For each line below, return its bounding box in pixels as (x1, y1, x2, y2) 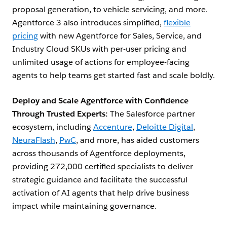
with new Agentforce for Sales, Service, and (38, 30, 202, 42)
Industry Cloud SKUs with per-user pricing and (12, 44, 186, 55)
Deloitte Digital (136, 122, 193, 133)
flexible (164, 17, 191, 28)
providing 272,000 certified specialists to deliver (12, 161, 193, 172)
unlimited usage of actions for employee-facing (12, 57, 190, 68)
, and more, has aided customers (76, 135, 199, 146)
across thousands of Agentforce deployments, (12, 148, 185, 159)
